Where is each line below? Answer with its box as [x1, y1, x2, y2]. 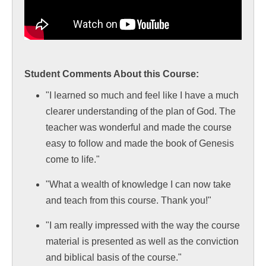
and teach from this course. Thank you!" [46, 195, 211, 205]
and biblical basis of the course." [46, 252, 182, 262]
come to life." [46, 154, 100, 164]
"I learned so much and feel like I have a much [46, 90, 239, 100]
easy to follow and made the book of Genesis [46, 138, 234, 148]
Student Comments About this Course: [24, 68, 199, 79]
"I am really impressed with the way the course [46, 220, 240, 230]
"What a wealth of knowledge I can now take [46, 179, 231, 189]
